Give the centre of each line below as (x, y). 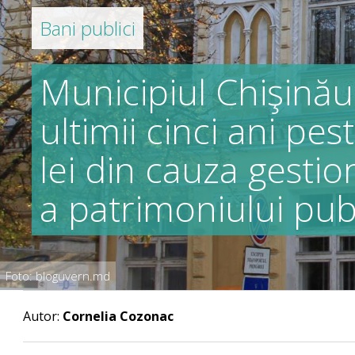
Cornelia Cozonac (118, 316)
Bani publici (88, 28)
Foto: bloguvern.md (58, 276)
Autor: (43, 316)
